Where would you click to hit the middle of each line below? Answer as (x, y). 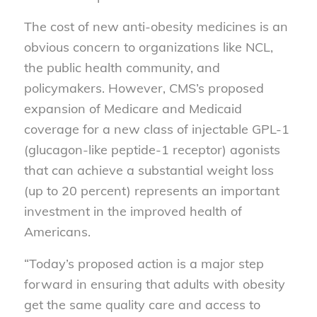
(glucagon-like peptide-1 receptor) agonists (152, 150)
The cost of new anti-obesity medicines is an (156, 27)
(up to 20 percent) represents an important (151, 191)
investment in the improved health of (133, 212)
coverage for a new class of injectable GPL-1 (156, 129)
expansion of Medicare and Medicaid (133, 109)
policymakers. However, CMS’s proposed (144, 88)
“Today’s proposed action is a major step (144, 263)
